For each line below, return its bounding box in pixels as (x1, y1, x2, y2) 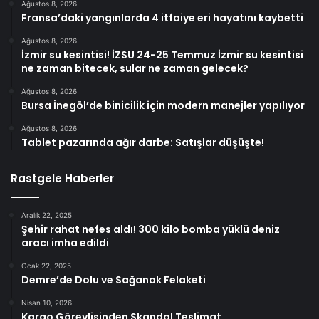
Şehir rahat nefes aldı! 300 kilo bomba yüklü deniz (21, 221, 280, 236)
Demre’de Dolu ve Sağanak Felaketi (21, 272, 206, 287)
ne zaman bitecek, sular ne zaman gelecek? (21, 61, 249, 75)
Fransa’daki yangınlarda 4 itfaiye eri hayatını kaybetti (21, 10, 303, 25)
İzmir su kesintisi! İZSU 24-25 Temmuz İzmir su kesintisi (21, 47, 303, 62)
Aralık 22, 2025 (21, 210, 72, 219)
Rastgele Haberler (11, 170, 114, 186)
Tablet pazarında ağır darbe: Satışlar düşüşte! (21, 135, 264, 150)
